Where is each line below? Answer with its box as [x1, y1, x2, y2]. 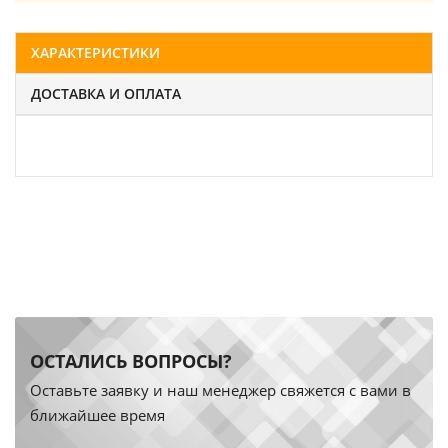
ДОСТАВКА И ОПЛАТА [31, 84, 181, 103]
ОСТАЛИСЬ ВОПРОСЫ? [30, 349, 232, 373]
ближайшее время [30, 405, 165, 425]
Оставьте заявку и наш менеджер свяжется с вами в [30, 380, 411, 400]
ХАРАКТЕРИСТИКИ [31, 43, 160, 62]
